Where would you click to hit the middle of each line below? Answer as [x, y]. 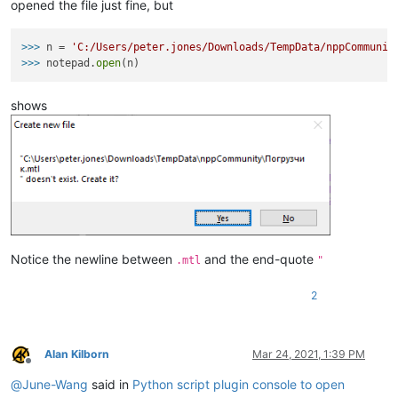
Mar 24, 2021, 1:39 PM [309, 354]
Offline [44, 367]
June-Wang [55, 384]
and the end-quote [259, 259]
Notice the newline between [93, 259]
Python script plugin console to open [239, 384]
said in [110, 384]
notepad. [72, 64]
